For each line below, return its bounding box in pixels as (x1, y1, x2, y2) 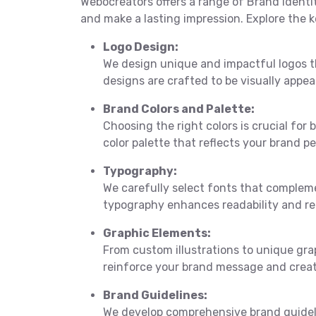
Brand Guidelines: (103, 288, 207, 303)
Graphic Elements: (103, 226, 211, 241)
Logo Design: (103, 40, 178, 54)
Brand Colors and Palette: (103, 102, 255, 116)
